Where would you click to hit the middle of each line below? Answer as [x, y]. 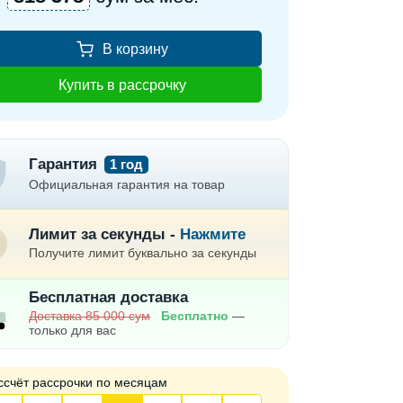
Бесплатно [195, 316]
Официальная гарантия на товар [127, 184]
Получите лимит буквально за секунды [143, 253]
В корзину [135, 49]
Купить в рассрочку [122, 85]
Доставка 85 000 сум [90, 316]
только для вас [73, 330]
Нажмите [213, 234]
